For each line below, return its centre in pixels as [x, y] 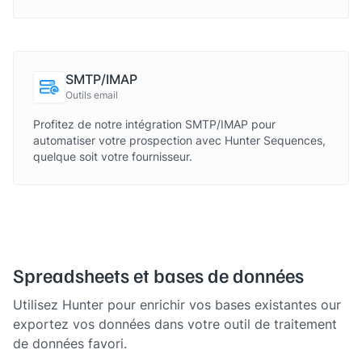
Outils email [92, 95]
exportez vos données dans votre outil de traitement [175, 324]
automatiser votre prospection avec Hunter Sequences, [179, 140]
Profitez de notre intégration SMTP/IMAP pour [154, 124]
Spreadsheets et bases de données [158, 275]
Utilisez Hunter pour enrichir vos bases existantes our [177, 305]
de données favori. [70, 343]
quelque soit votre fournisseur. [113, 156]
